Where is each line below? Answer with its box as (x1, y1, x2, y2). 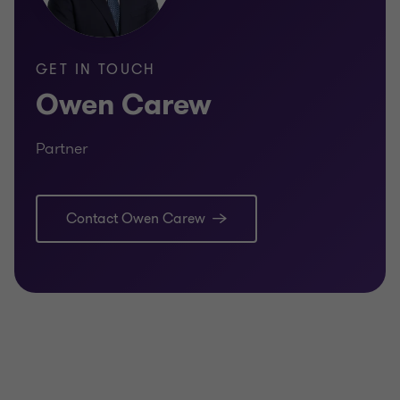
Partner (36, 137, 87, 161)
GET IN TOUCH (36, 60, 156, 80)
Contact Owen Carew (66, 209, 205, 229)
